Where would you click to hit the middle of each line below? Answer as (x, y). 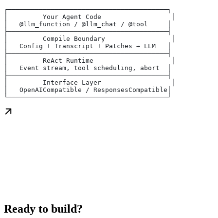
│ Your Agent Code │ (90, 17)
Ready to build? (43, 209)
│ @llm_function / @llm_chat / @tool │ (88, 24)
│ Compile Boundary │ (90, 39)
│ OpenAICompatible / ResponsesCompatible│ (88, 90)
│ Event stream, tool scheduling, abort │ (88, 68)
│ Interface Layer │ (90, 83)
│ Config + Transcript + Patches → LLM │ (88, 46)
